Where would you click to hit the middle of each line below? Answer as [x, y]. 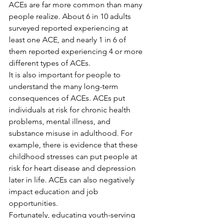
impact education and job [54, 191]
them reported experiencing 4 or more [77, 51]
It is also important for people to [66, 74]
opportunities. [33, 203]
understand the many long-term [64, 86]
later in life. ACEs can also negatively [73, 180]
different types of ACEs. [50, 63]
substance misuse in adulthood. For [72, 133]
